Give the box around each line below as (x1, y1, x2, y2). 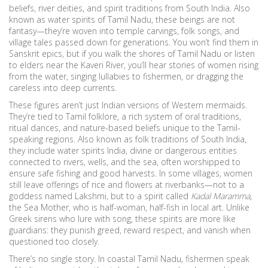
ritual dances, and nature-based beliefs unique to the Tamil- (9, 122, 240, 133)
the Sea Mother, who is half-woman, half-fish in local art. (9, 202, 224, 213)
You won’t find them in (170, 36, 258, 48)
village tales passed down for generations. (9, 36, 170, 48)
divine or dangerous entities (130, 145, 237, 156)
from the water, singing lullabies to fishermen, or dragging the (9, 71, 243, 82)
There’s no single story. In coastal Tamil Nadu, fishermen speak (9, 253, 249, 264)
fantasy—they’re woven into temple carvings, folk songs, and (9, 25, 239, 36)
